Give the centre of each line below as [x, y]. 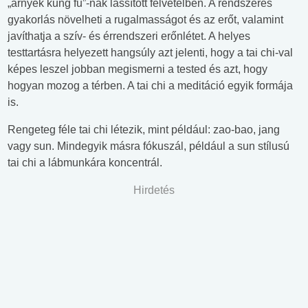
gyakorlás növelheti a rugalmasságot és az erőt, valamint [145, 20]
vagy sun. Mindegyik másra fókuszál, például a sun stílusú [148, 146]
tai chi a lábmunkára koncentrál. [85, 163]
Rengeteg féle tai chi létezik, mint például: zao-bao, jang [144, 130]
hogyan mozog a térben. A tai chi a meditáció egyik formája [150, 86]
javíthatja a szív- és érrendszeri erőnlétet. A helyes [129, 36]
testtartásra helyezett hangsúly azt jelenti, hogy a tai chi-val [150, 53]
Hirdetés [154, 190]
